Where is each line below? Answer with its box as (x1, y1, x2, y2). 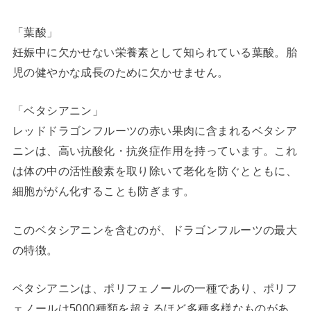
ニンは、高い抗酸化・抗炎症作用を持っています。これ (12, 144, 298, 158)
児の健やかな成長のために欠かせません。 (12, 65, 229, 78)
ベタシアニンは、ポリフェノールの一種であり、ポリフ (12, 282, 298, 295)
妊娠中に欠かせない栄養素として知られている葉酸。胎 (12, 45, 298, 58)
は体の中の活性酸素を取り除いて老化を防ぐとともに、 (12, 165, 298, 178)
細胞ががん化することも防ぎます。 (12, 185, 195, 198)
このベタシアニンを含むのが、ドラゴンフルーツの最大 (12, 223, 298, 236)
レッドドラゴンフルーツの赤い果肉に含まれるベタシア (12, 124, 298, 137)
